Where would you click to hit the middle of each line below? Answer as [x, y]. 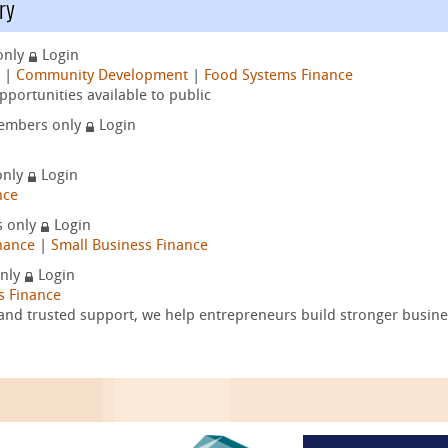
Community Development [102, 76]
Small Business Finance [129, 246]
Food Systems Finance [278, 76]
